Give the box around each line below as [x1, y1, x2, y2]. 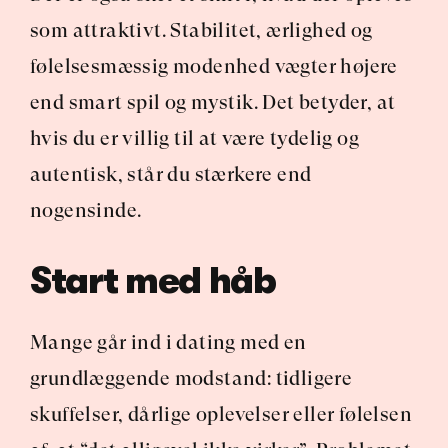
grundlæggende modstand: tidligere [30, 367, 353, 390]
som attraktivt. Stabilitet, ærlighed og [30, 19, 373, 42]
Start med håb [30, 261, 276, 302]
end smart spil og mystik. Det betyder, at [30, 91, 396, 114]
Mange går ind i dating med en [30, 331, 307, 354]
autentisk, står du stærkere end [30, 163, 312, 186]
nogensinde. [30, 199, 142, 222]
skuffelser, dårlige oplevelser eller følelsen [30, 403, 412, 426]
